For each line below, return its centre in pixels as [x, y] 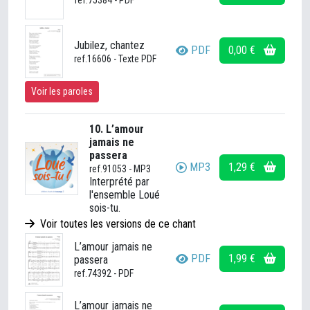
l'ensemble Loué [125, 195]
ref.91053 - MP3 [120, 169]
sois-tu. [105, 208]
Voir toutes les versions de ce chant [117, 224]
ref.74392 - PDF [104, 273]
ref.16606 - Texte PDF [115, 58]
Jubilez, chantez [109, 45]
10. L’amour [117, 129]
